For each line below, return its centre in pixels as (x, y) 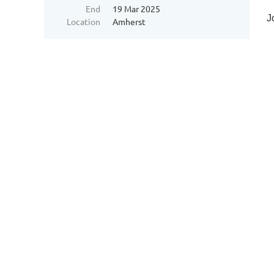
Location (83, 21)
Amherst (129, 21)
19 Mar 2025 (136, 9)
